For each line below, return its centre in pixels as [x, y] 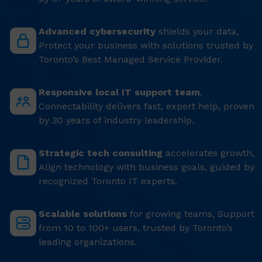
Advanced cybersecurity [97, 31]
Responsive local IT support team [119, 92]
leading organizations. [88, 242]
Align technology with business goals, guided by [146, 167]
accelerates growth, [208, 153]
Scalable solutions [83, 214]
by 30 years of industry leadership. [116, 120]
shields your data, [197, 31]
